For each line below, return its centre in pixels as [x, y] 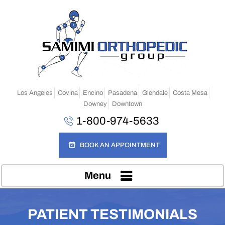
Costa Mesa [190, 93]
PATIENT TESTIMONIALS [113, 214]
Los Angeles [35, 93]
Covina [68, 93]
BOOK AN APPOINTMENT [120, 145]
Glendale [155, 93]
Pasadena [123, 93]
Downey [95, 104]
